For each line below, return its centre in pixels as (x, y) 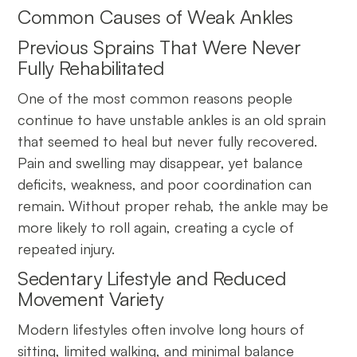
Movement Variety (96, 298)
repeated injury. (71, 248)
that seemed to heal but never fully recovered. (168, 141)
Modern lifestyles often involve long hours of (161, 329)
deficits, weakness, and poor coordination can (165, 184)
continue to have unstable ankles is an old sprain (172, 119)
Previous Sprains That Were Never (159, 47)
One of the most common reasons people (155, 98)
